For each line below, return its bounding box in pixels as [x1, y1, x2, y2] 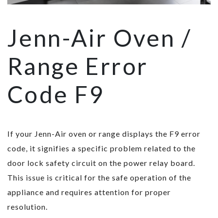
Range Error [7, 52, 148, 80]
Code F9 [7, 80, 105, 109]
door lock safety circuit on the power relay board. [7, 158, 195, 168]
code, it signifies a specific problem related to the [7, 144, 196, 153]
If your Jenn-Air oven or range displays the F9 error [7, 129, 200, 139]
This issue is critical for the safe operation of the [7, 173, 191, 182]
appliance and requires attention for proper [7, 187, 171, 197]
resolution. [7, 202, 48, 212]
